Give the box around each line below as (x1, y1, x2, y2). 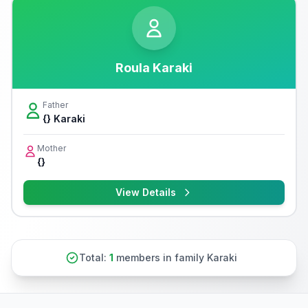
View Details (115, 186, 176, 198)
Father (43, 100, 68, 110)
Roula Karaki (115, 60, 192, 75)
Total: (79, 252, 109, 263)
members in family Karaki (113, 252, 237, 263)
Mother (37, 143, 66, 153)
